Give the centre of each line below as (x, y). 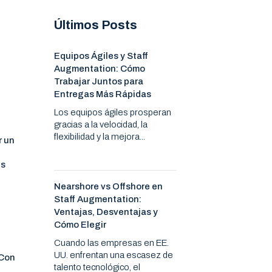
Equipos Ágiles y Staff (101, 56)
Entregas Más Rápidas (103, 94)
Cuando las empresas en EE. (112, 243)
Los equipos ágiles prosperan (113, 113)
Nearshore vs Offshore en (109, 187)
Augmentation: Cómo (100, 69)
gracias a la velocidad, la (101, 125)
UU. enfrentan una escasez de (114, 255)
